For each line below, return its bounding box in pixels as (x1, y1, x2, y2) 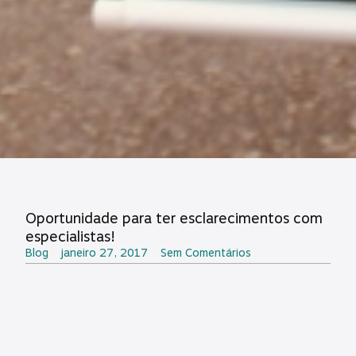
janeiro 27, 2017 (61, 244, 148, 261)
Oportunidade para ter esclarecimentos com (25, 207, 323, 229)
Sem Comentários (161, 244, 251, 261)
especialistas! (25, 225, 115, 247)
